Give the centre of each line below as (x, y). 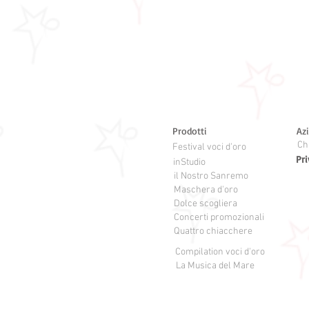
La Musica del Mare (215, 266)
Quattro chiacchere (213, 231)
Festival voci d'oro (209, 147)
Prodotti (189, 131)
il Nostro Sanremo (211, 176)
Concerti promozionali (219, 218)
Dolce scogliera (206, 204)
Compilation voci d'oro (220, 252)
